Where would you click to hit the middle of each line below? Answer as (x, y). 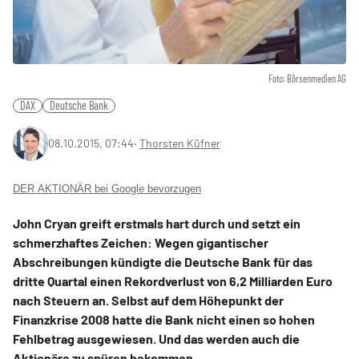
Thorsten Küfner (180, 143)
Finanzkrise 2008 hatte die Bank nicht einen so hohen (164, 320)
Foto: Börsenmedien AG (307, 79)
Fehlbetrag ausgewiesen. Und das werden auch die (156, 339)
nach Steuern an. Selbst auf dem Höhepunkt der (148, 301)
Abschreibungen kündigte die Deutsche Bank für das (163, 262)
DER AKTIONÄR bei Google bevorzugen (107, 189)
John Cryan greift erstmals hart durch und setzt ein (157, 224)
